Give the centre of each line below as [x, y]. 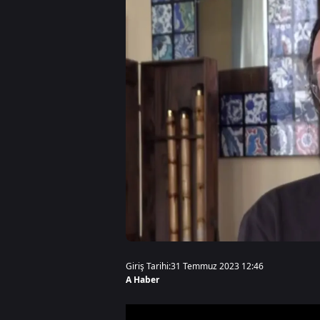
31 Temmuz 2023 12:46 [217, 266]
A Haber [142, 280]
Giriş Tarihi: [148, 266]
